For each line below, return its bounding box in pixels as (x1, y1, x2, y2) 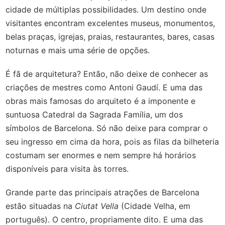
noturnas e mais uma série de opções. (6, 45, 150, 55)
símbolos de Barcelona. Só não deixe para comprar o (6, 123, 208, 133)
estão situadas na (6, 201, 75, 211)
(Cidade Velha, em (119, 201, 191, 211)
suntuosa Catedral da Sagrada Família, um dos (6, 109, 183, 120)
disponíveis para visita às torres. (6, 164, 129, 174)
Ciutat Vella (75, 201, 119, 211)
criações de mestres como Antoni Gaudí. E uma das (6, 82, 203, 92)
